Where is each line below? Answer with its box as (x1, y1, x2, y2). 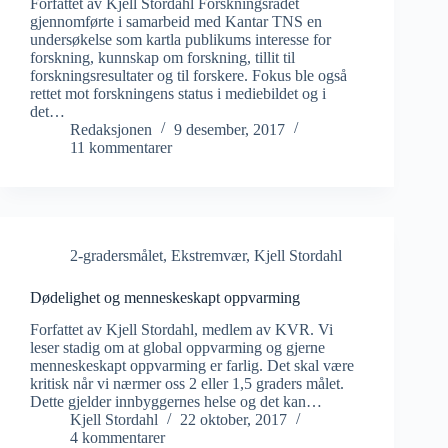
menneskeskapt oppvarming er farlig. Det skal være (30, 357, 354, 375)
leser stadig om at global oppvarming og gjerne (30, 339, 325, 357)
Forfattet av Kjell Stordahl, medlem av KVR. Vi (30, 321, 333, 339)
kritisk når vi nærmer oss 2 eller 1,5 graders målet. (30, 375, 344, 393)
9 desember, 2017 (174, 120, 285, 138)
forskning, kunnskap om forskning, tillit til (30, 48, 295, 66)
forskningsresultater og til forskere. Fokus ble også (30, 66, 347, 84)
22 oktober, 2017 (180, 411, 287, 429)
